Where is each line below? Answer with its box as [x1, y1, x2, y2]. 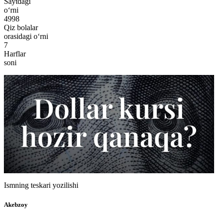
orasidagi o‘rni [4, 32, 48, 40]
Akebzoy [4, 200, 28, 208]
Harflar [4, 49, 26, 58]
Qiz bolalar [4, 23, 38, 32]
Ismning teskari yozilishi [4, 181, 78, 190]
